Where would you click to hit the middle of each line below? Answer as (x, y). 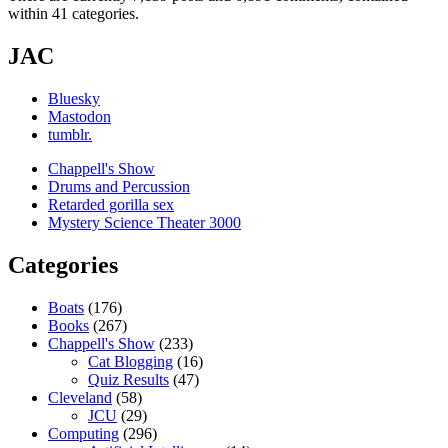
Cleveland (80, 398)
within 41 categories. (73, 14)
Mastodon (79, 117)
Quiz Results (128, 380)
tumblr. (70, 135)
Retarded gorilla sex (111, 205)
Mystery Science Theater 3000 (144, 223)
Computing (83, 434)
